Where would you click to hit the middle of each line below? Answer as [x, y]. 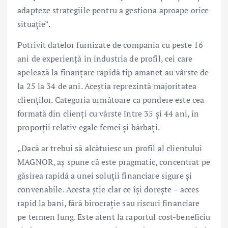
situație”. [34, 24]
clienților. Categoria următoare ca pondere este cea [111, 99]
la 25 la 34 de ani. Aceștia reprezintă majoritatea [107, 86]
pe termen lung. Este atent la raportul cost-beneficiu [114, 217]
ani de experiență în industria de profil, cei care [105, 58]
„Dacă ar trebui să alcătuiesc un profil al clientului [110, 148]
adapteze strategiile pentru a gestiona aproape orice [113, 10]
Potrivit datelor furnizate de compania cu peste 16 [110, 45]
